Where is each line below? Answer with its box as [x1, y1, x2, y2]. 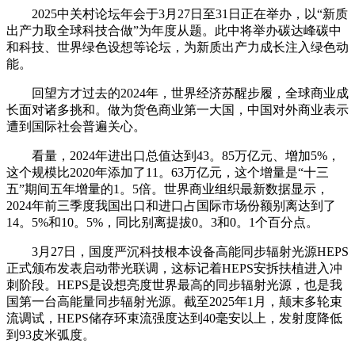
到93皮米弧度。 [6, 327, 95, 342]
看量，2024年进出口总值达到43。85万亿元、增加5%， [6, 148, 340, 162]
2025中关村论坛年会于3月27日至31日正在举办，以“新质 [6, 6, 348, 21]
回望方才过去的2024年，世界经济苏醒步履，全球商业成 [6, 86, 349, 100]
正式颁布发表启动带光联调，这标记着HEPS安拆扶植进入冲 [6, 261, 342, 275]
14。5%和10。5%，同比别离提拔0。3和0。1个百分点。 [6, 215, 319, 229]
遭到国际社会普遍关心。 [6, 119, 146, 133]
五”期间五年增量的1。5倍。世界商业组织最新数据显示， [6, 181, 329, 196]
